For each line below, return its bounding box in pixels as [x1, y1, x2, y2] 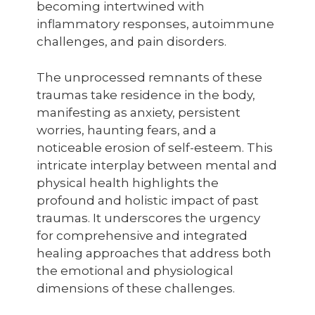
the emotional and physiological [37, 264, 233, 278]
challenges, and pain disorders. [37, 34, 226, 49]
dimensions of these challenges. [37, 281, 235, 295]
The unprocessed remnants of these [37, 70, 262, 84]
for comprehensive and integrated [37, 229, 247, 243]
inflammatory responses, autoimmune [37, 17, 274, 31]
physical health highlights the [37, 176, 219, 190]
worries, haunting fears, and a [37, 123, 217, 137]
